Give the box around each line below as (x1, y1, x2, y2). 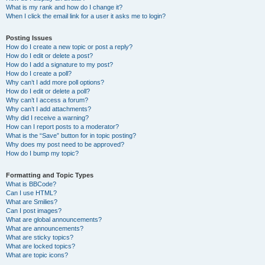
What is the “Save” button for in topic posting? (6, 132, 136, 139)
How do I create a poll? (6, 70, 72, 77)
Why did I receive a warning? (6, 114, 89, 121)
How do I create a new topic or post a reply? (6, 43, 132, 50)
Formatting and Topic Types (6, 172, 93, 179)
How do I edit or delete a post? (6, 52, 93, 59)
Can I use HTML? (6, 189, 57, 196)
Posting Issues (6, 34, 52, 41)
